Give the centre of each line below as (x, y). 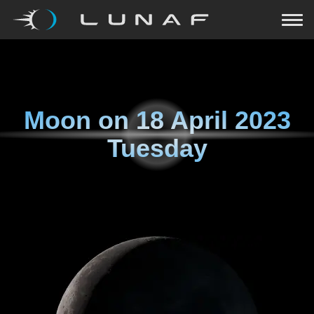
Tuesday (157, 148)
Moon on (80, 120)
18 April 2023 (213, 120)
